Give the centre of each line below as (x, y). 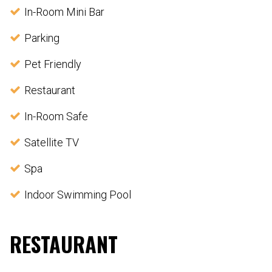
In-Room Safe (56, 116)
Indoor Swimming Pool (78, 194)
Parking (42, 38)
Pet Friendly (53, 64)
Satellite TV (52, 142)
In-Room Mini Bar (64, 12)
